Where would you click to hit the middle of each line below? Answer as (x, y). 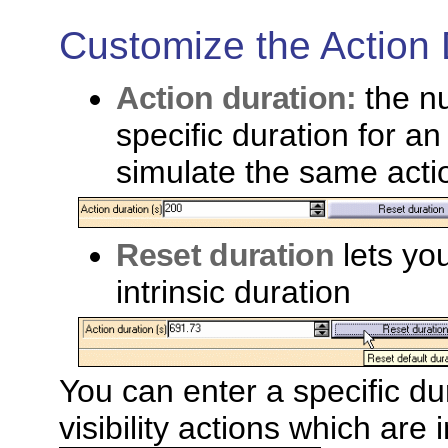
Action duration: (240, 97)
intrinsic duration (234, 291)
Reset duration (225, 254)
